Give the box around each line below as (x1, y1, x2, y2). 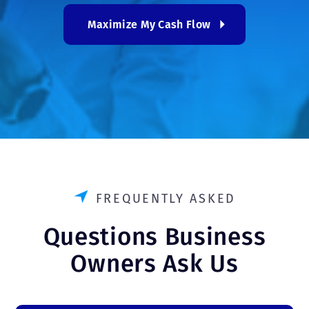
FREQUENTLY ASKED (95, 191, 236, 206)
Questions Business (43, 222, 266, 251)
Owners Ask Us (70, 249, 239, 278)
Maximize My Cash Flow (87, 18, 211, 31)
